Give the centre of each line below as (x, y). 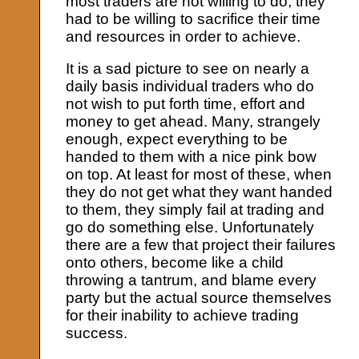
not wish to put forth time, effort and (186, 103)
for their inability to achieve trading (183, 315)
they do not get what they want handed (200, 192)
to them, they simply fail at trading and (196, 209)
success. (97, 333)
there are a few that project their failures (201, 244)
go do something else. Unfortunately (190, 227)
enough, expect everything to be (177, 139)
